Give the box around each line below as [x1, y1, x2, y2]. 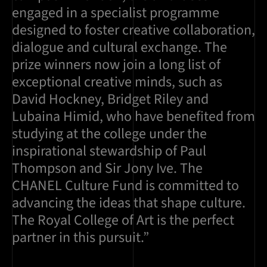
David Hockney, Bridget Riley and [12, 89, 209, 110]
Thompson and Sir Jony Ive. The [12, 158, 203, 179]
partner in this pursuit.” [12, 227, 149, 249]
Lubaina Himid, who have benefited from [12, 106, 255, 128]
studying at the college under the [12, 123, 207, 145]
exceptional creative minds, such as [12, 72, 222, 93]
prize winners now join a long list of [12, 54, 221, 76]
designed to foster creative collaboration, [12, 20, 255, 41]
